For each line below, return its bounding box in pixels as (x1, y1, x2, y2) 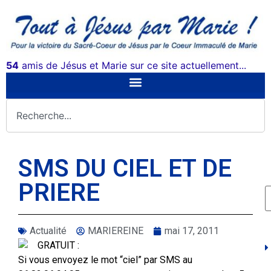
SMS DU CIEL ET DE (18, 154, 232, 183)
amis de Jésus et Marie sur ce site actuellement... (19, 59, 246, 71)
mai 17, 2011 (165, 224, 219, 237)
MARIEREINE (88, 224, 143, 237)
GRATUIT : (38, 239, 79, 251)
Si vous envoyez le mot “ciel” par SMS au (18, 253, 192, 266)
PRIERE (18, 178, 100, 207)
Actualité (30, 224, 67, 237)
